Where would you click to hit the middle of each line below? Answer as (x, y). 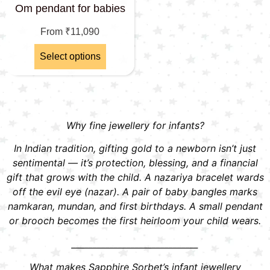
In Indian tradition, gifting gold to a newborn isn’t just (135, 149)
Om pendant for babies (70, 9)
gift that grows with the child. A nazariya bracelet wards (135, 177)
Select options (70, 57)
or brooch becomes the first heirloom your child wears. (135, 221)
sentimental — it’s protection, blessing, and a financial (135, 163)
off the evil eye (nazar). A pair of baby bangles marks (135, 192)
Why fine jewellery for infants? (135, 126)
